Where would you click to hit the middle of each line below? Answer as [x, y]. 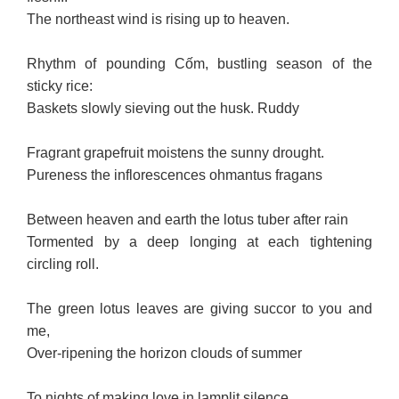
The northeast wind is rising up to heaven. [159, 19]
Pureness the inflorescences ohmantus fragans [175, 175]
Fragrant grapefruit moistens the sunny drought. [176, 152]
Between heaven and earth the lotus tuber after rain [188, 219]
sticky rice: [60, 85]
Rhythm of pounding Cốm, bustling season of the [199, 63]
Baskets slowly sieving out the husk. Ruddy [163, 108]
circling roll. [63, 264]
